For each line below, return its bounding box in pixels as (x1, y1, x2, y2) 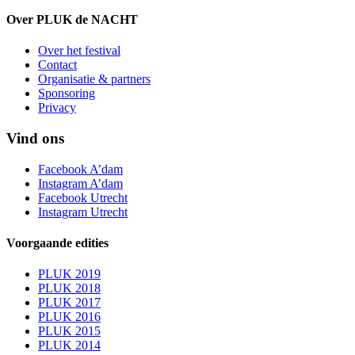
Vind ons (6, 129, 64, 147)
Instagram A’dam (38, 176, 123, 190)
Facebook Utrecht (38, 190, 128, 204)
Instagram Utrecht (38, 204, 128, 219)
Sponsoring (38, 86, 95, 101)
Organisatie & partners (38, 72, 151, 86)
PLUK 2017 (38, 296, 101, 310)
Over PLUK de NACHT (6, 12, 138, 26)
